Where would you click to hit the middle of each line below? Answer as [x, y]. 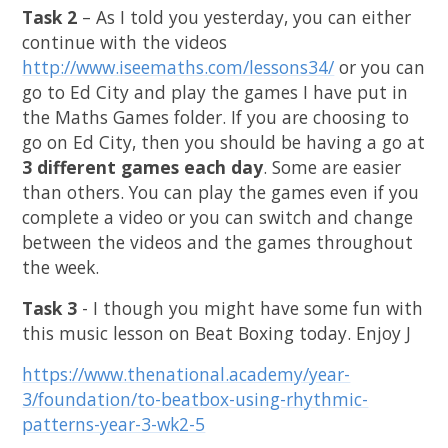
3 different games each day [143, 167]
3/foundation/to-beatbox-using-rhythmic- [195, 399]
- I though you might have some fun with [250, 308]
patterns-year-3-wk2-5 [114, 424]
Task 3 [50, 308]
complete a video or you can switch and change [218, 217]
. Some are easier [332, 167]
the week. [61, 267]
